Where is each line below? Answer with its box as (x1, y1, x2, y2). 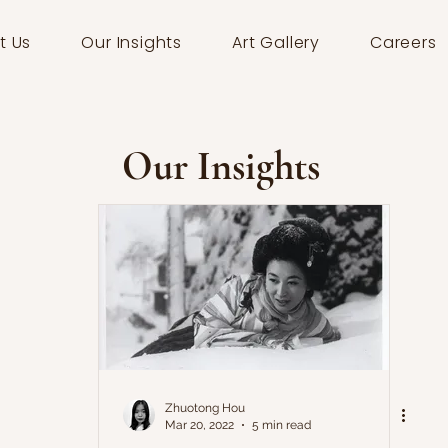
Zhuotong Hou (165, 401, 245, 415)
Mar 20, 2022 (165, 417, 234, 432)
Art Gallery (232, 31, 320, 54)
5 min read (252, 417, 311, 432)
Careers (370, 31, 437, 54)
